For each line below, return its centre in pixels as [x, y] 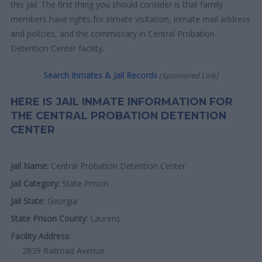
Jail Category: [35, 183]
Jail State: [28, 201]
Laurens [104, 218]
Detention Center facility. [58, 48]
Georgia [61, 201]
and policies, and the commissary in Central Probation [113, 33]
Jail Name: [30, 166]
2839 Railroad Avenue [64, 250]
